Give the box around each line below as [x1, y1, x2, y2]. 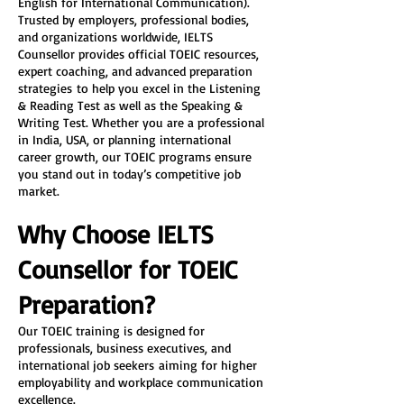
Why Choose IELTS [18, 218, 221, 250]
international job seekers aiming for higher [18, 357, 261, 372]
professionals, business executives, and [18, 340, 234, 355]
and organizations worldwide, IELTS [18, 29, 216, 44]
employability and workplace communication [18, 374, 267, 390]
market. [18, 183, 60, 198]
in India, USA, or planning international [18, 132, 234, 147]
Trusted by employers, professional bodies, [18, 12, 252, 27]
